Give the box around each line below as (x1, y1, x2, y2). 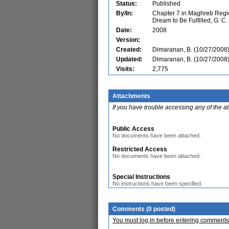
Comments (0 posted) (112, 205, 175, 213)
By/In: (116, 10, 133, 17)
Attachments (112, 93, 150, 100)
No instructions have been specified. (112, 180, 202, 187)
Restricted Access (112, 146, 167, 153)
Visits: (116, 65, 134, 73)
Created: (116, 46, 142, 53)
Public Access (112, 125, 154, 132)
